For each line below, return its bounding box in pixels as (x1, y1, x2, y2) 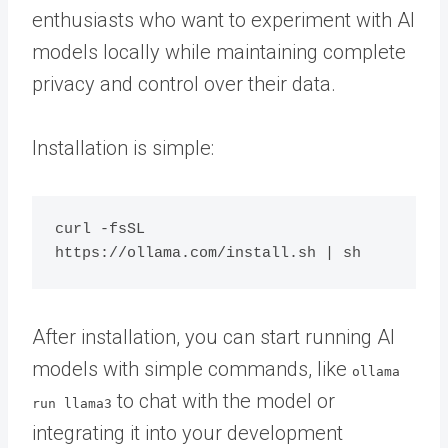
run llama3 (32, 395, 112, 411)
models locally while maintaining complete (32, 39, 406, 64)
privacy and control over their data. (32, 71, 336, 96)
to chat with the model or (112, 388, 335, 413)
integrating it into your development (32, 420, 343, 445)
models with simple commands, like (32, 356, 352, 381)
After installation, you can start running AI (32, 324, 395, 349)
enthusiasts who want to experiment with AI (32, 7, 415, 32)
